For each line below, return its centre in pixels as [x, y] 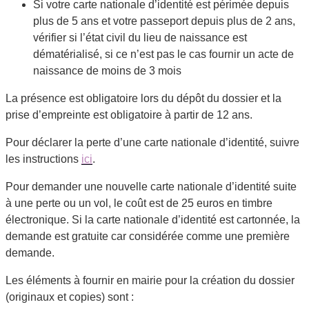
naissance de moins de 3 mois [107, 70]
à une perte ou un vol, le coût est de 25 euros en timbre [139, 203]
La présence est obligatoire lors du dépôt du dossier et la [143, 98]
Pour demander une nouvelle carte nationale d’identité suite [151, 186]
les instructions [42, 159]
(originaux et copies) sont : [70, 297]
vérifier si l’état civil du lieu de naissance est [140, 37]
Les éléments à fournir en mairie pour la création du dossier [150, 280]
